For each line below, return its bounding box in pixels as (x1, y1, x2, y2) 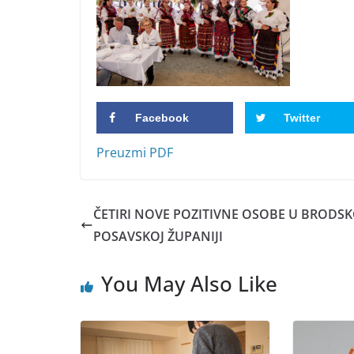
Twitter (283, 111, 320, 124)
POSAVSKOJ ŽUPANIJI (93, 227, 223, 245)
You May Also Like (101, 269, 277, 298)
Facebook (135, 111, 189, 124)
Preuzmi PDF (96, 143, 173, 161)
